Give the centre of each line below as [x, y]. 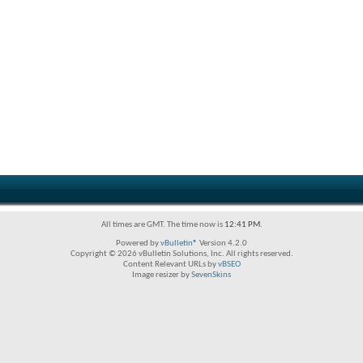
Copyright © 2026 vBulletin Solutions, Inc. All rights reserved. [181, 254]
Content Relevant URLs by [170, 265]
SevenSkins [211, 275]
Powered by [138, 243]
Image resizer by [162, 275]
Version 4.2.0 [222, 243]
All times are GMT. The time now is [162, 225]
